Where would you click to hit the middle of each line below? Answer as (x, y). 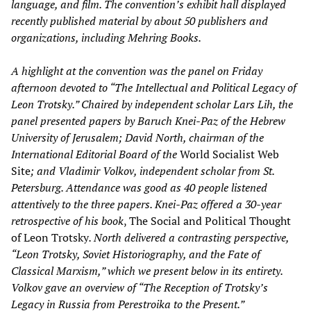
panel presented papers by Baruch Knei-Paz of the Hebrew (148, 120)
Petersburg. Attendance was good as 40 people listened (139, 187)
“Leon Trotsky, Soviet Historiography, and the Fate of (136, 254)
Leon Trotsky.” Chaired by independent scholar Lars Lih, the (152, 104)
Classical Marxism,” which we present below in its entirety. (147, 270)
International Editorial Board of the (95, 154)
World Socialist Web (229, 154)
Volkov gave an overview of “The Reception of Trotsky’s (140, 287)
